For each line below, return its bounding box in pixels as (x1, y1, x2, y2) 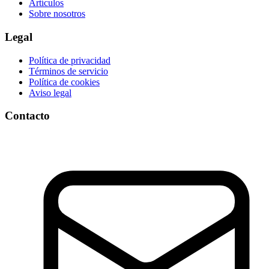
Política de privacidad (29, 55, 110, 65)
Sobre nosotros (29, 8, 85, 19)
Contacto (5, 109, 50, 122)
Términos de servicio (29, 65, 108, 76)
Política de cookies (29, 76, 100, 87)
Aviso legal (29, 87, 71, 98)
